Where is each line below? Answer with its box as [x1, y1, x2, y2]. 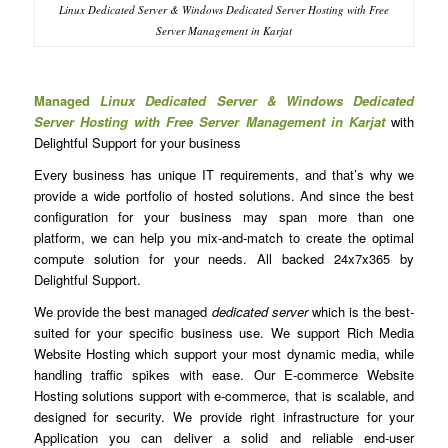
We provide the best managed [33, 302, 212, 322]
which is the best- [307, 302, 415, 322]
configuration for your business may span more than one [33, 207, 415, 227]
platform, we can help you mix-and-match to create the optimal [33, 228, 415, 248]
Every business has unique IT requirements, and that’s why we [33, 165, 415, 185]
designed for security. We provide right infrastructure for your [33, 407, 415, 427]
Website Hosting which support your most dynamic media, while [33, 344, 415, 364]
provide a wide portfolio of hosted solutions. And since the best [33, 186, 415, 206]
